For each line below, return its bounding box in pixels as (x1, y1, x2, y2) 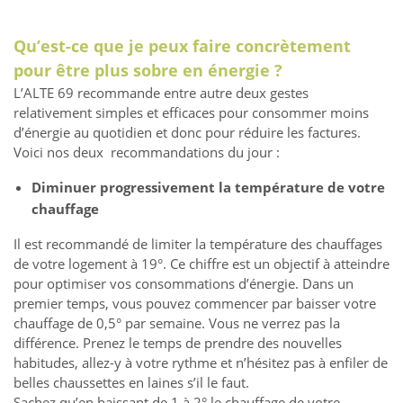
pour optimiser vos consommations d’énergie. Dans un (13, 274, 354, 293)
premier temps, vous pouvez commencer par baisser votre (13, 294, 376, 313)
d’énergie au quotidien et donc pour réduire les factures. (13, 123, 361, 142)
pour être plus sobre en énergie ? (13, 59, 282, 82)
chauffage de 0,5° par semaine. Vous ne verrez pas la (13, 314, 340, 333)
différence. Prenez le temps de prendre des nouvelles (13, 334, 342, 353)
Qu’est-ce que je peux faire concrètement (13, 35, 351, 58)
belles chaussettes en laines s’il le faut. (13, 373, 249, 392)
